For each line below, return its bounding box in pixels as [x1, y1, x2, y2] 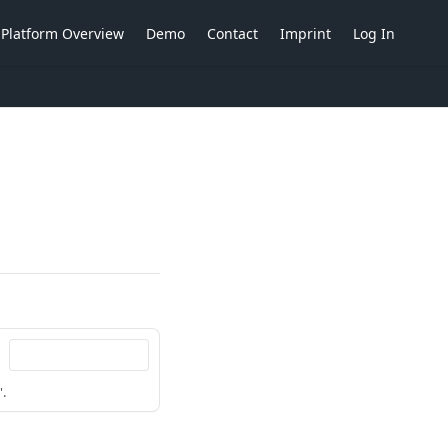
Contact [207, 23, 258, 43]
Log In [353, 23, 395, 43]
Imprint [280, 23, 331, 43]
